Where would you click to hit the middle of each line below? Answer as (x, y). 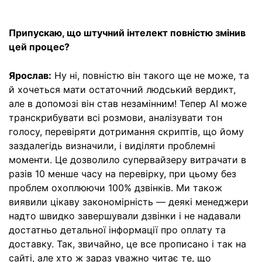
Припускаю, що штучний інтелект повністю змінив (127, 32)
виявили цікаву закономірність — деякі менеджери (129, 201)
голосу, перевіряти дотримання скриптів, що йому (126, 131)
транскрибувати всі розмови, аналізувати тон (116, 117)
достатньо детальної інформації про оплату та (117, 230)
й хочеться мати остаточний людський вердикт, (122, 89)
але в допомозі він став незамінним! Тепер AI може (128, 103)
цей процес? (39, 46)
